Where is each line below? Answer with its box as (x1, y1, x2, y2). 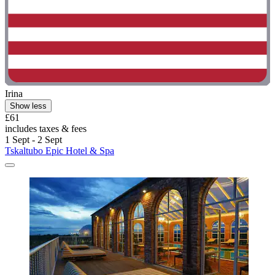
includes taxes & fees (5, 123, 87, 134)
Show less (10, 101, 47, 111)
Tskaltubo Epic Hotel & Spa (5, 145, 114, 157)
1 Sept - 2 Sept (5, 134, 62, 145)
